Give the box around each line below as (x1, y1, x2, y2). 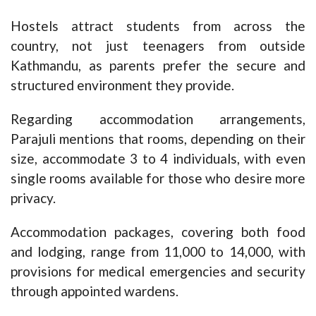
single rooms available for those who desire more (11, 170, 305, 187)
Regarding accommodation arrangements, (11, 111, 305, 128)
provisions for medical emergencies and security (11, 263, 305, 280)
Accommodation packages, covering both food (11, 224, 305, 241)
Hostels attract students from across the (11, 18, 305, 35)
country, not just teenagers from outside (11, 37, 305, 54)
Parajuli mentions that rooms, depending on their (11, 130, 305, 147)
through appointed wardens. (11, 283, 178, 300)
